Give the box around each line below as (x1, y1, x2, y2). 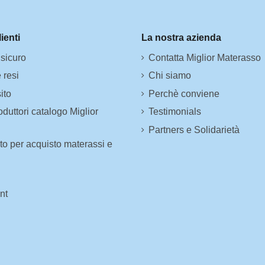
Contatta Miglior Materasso (148, 52, 261, 63)
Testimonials (148, 106, 201, 117)
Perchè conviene (148, 88, 219, 99)
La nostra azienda (141, 33, 221, 43)
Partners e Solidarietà (148, 124, 240, 135)
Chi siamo (148, 70, 191, 81)
